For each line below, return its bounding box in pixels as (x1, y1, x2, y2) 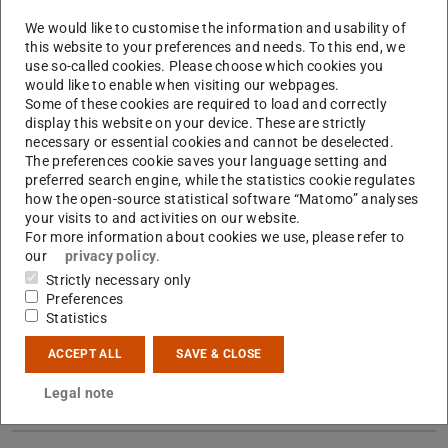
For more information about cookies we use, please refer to (25, 228, 405, 245)
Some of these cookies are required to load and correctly (25, 95, 388, 112)
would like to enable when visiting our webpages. (25, 76, 340, 93)
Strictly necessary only (46, 271, 192, 288)
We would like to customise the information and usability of (25, 19, 407, 36)
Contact (12, 370, 77, 392)
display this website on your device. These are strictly (25, 114, 367, 131)
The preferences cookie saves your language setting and (25, 152, 388, 169)
